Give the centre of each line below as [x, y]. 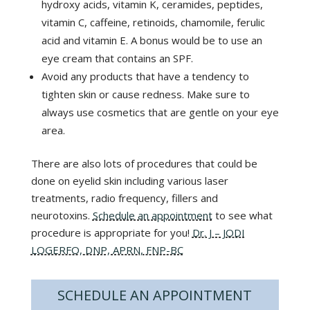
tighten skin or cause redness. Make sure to [145, 94]
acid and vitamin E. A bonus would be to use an [152, 40]
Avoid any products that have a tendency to [145, 76]
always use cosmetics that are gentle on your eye [160, 112]
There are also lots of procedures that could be [144, 163]
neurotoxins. [62, 215]
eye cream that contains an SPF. [117, 58]
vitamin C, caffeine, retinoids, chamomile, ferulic [153, 22]
